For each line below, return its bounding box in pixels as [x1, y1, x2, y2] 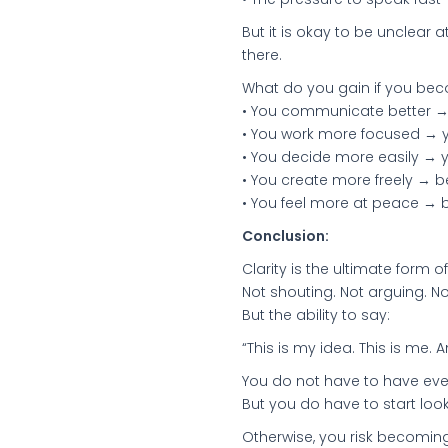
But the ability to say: [242, 305, 390, 325]
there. [242, 45, 282, 65]
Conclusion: [242, 226, 329, 246]
